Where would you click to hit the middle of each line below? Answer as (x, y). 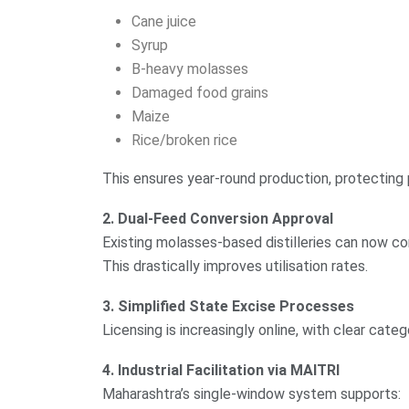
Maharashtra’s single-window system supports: (252, 394)
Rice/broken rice (184, 141)
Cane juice (164, 22)
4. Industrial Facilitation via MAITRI (221, 371)
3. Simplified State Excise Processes (228, 307)
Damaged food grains (200, 93)
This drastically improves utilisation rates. (235, 267)
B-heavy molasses (190, 69)
